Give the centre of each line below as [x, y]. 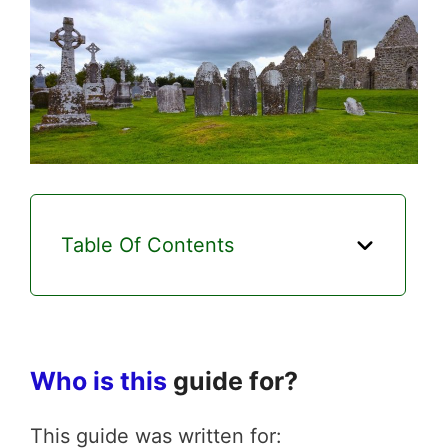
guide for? [232, 381]
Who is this [98, 381]
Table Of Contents [147, 245]
